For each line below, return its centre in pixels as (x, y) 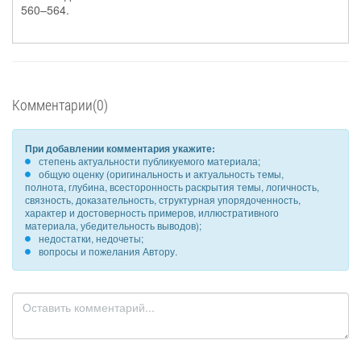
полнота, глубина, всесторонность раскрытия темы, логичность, (172, 187)
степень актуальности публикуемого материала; (149, 161)
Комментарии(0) (60, 105)
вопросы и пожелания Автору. (108, 251)
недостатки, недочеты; (91, 238)
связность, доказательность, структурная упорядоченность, (163, 199)
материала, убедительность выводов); (113, 225)
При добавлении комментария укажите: (120, 148)
